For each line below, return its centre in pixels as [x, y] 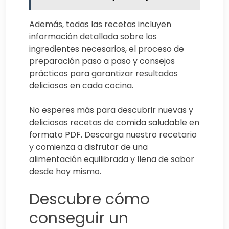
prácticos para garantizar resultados [104, 74]
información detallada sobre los [93, 37]
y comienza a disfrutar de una [88, 147]
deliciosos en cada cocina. [81, 86]
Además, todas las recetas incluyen [100, 25]
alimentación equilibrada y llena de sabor [112, 159]
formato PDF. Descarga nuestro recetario [113, 135]
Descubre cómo [89, 200]
